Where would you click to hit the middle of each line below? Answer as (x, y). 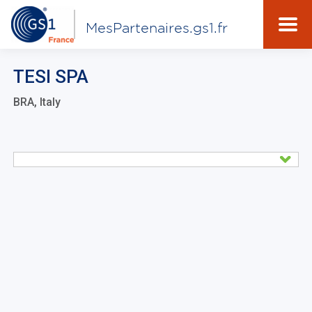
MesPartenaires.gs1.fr (157, 28)
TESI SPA (51, 77)
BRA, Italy (37, 102)
